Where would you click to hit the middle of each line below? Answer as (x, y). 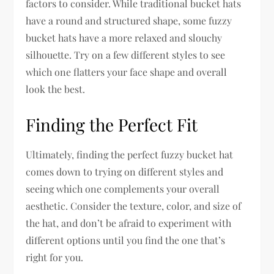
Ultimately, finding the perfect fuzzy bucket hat (130, 155)
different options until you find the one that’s (126, 240)
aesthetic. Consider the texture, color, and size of (134, 206)
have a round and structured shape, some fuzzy (129, 21)
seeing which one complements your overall (123, 189)
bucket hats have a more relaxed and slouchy (124, 38)
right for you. (55, 257)
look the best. (56, 89)
